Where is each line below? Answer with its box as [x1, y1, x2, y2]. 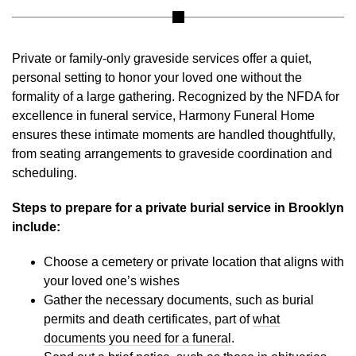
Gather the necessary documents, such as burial [44, 293, 314, 307]
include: [12, 220, 60, 234]
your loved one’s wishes [44, 274, 180, 288]
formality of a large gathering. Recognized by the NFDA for [12, 90, 339, 103]
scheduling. [12, 166, 77, 180]
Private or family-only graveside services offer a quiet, [12, 52, 311, 65]
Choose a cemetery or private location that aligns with [44, 255, 344, 269]
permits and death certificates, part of [44, 312, 253, 326]
